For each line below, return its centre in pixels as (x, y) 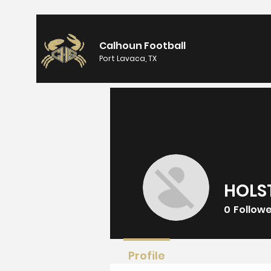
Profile (147, 256)
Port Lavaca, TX (128, 58)
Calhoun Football (142, 46)
